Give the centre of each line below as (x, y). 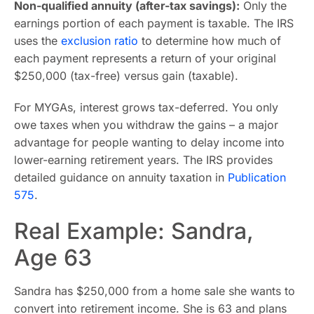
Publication (257, 177)
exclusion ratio (100, 41)
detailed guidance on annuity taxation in (121, 177)
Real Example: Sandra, (134, 231)
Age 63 (53, 258)
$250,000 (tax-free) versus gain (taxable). (126, 76)
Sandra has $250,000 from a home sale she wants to (155, 291)
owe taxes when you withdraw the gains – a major (146, 125)
